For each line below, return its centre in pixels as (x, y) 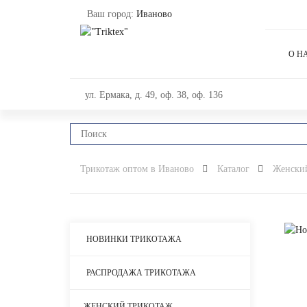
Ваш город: (112, 14)
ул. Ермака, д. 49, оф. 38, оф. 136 (154, 95)
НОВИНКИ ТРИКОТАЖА (134, 239)
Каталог (233, 169)
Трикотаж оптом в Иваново (137, 169)
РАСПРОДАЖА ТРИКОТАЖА (141, 272)
